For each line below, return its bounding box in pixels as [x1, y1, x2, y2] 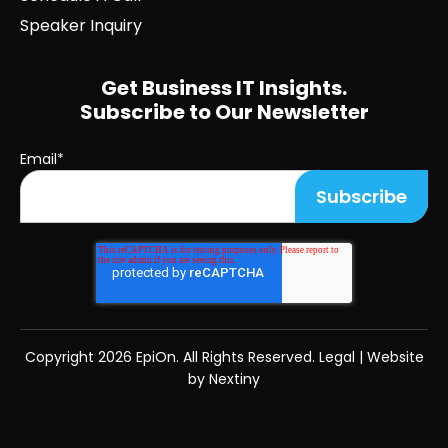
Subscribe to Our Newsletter [79, 98, 369, 127]
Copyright [24, 347, 98, 368]
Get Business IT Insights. [101, 74, 347, 103]
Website [366, 347, 424, 368]
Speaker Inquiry [20, 14, 142, 38]
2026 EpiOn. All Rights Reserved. [97, 347, 319, 368]
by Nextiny [188, 369, 260, 390]
